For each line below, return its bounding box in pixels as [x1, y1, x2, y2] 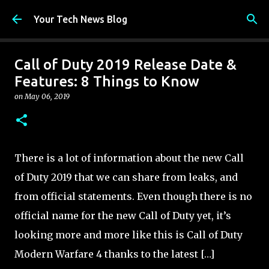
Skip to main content [89, 10, 180, 20]
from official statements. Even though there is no [14, 190, 252, 202]
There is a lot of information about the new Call [14, 152, 244, 164]
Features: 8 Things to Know [14, 73, 199, 89]
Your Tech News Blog [34, 14, 127, 25]
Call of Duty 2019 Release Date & [14, 56, 237, 73]
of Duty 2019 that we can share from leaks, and [14, 171, 238, 183]
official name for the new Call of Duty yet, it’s [14, 210, 231, 222]
